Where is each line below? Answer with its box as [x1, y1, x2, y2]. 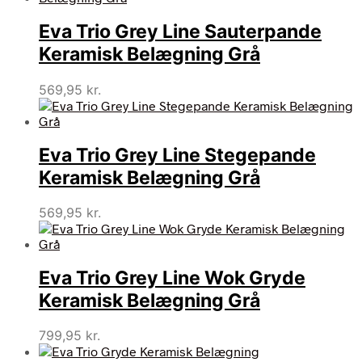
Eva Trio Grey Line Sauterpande [39, 20, 322, 44]
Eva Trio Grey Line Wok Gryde [39, 267, 305, 290]
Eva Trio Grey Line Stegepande [39, 143, 316, 166]
